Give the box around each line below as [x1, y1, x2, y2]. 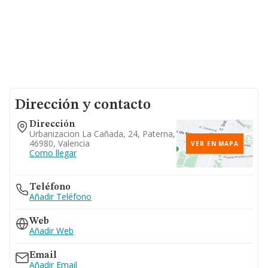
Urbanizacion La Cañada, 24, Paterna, [29, 128, 175, 139]
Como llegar [29, 147, 77, 159]
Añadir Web [29, 225, 74, 236]
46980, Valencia [29, 138, 90, 149]
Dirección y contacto [15, 98, 151, 112]
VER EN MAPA [191, 139, 239, 148]
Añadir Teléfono [29, 191, 92, 202]
